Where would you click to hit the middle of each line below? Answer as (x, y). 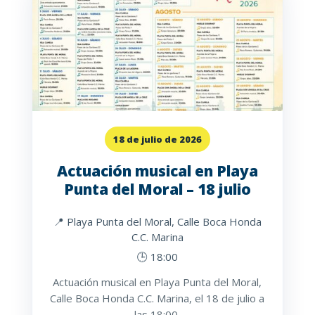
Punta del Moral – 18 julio (157, 189)
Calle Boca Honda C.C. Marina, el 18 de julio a (157, 298)
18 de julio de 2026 (157, 140)
